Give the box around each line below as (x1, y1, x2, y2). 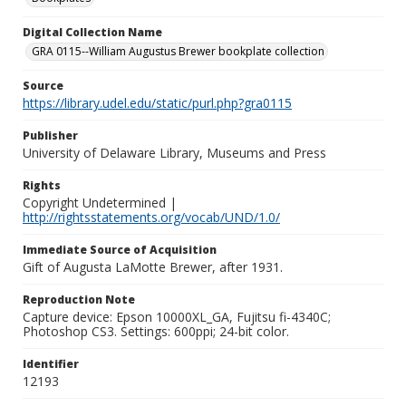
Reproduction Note (23, 292, 135, 307)
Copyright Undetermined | (23, 194, 177, 211)
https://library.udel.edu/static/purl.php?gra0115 (23, 94, 292, 111)
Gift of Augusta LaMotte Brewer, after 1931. (23, 258, 283, 275)
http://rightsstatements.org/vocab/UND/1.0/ (23, 208, 280, 226)
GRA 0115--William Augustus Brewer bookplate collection (32, 43, 324, 59)
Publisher (23, 128, 78, 143)
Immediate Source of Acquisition (23, 242, 217, 257)
